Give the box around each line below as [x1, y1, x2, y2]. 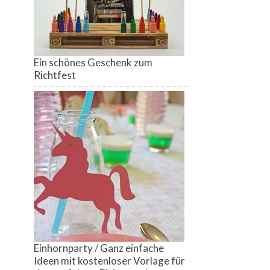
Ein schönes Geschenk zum [34, 56, 152, 69]
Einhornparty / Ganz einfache [34, 242, 164, 255]
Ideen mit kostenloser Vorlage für [34, 254, 185, 268]
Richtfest [34, 69, 76, 82]
